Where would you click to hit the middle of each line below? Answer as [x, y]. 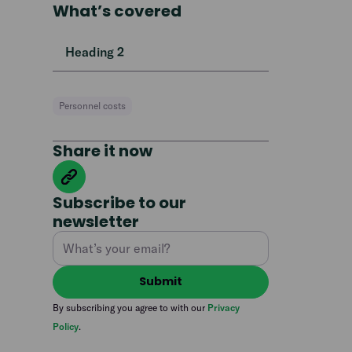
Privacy [224, 307]
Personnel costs [93, 106]
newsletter [96, 222]
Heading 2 [95, 52]
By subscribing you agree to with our [130, 307]
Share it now [103, 151]
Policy [66, 326]
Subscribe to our [120, 203]
